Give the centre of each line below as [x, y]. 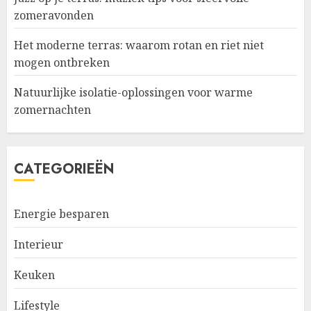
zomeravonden [54, 15]
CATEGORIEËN [64, 169]
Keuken [34, 275]
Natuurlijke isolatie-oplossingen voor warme [133, 92]
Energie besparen [61, 213]
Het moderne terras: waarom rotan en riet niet [139, 45]
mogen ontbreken [62, 62]
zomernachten [52, 109]
